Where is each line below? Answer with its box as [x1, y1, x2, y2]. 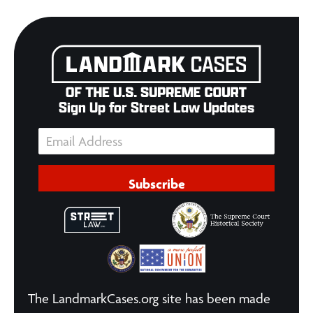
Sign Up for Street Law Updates [59, 98, 254, 117]
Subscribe [128, 175, 185, 192]
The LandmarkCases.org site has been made [28, 291, 270, 307]
